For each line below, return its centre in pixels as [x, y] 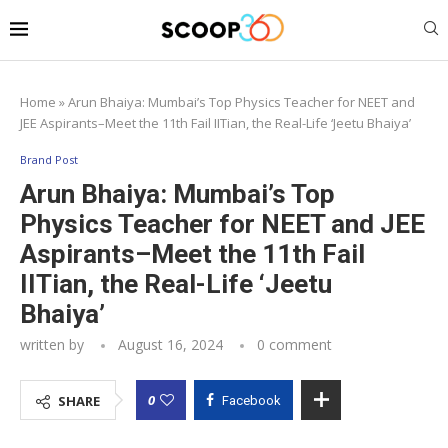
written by [54, 344]
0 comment [294, 344]
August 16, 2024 [170, 344]
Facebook [251, 400]
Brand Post [49, 159]
